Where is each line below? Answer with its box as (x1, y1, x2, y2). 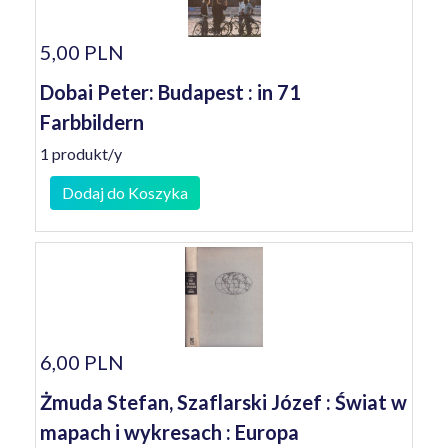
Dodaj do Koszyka (62, 183, 188, 202)
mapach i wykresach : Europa (40, 420, 299, 444)
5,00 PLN (40, 40, 124, 64)
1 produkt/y (40, 144, 122, 163)
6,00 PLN (40, 350, 124, 374)
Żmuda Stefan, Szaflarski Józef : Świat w (40, 390, 407, 414)
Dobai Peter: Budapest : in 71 (40, 80, 301, 104)
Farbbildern (40, 110, 144, 134)
